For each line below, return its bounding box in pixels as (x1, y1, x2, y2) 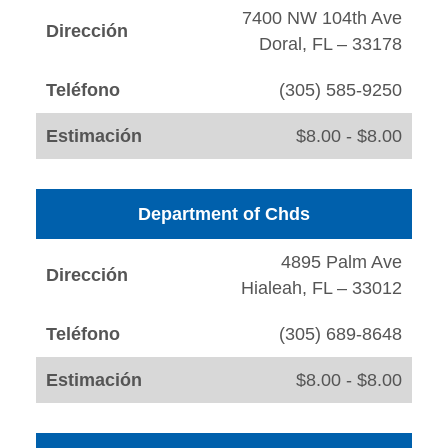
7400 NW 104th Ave (242, 8, 402, 29)
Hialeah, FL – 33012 (241, 278, 402, 299)
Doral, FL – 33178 (259, 34, 402, 55)
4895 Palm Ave (281, 252, 402, 273)
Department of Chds (138, 204, 310, 225)
